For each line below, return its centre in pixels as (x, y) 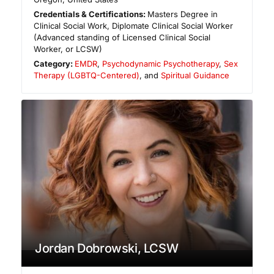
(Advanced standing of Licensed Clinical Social (122, 37)
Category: (54, 63)
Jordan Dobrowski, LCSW (107, 248)
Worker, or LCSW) (68, 49)
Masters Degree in (183, 14)
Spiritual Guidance (195, 75)
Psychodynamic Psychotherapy (161, 63)
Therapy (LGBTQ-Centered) (87, 75)
